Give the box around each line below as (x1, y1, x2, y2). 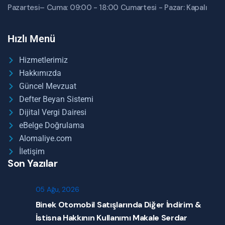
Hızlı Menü (8, 33, 55, 45)
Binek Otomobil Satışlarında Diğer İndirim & (35, 199, 201, 210)
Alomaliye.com (19, 134, 72, 144)
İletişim (19, 147, 45, 157)
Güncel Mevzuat (19, 81, 76, 91)
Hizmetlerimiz (19, 55, 68, 65)
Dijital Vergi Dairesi (19, 107, 86, 118)
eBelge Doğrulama (19, 121, 84, 131)
